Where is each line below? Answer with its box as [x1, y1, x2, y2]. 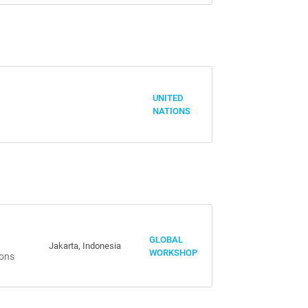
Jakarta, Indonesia [48, 241, 121, 251]
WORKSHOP [149, 247, 198, 258]
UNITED [153, 93, 184, 103]
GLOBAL [149, 234, 184, 245]
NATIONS [153, 106, 191, 116]
